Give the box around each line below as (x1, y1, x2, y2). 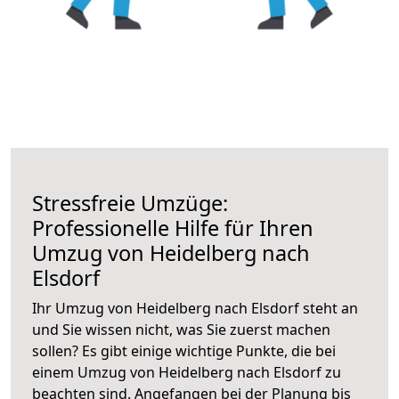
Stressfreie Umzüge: (32, 188, 228, 217)
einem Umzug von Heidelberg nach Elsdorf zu (32, 362, 341, 382)
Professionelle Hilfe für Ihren (32, 213, 313, 242)
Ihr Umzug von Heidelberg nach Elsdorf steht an (32, 297, 358, 318)
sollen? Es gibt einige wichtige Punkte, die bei (32, 340, 336, 361)
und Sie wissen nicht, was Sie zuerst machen (32, 319, 330, 339)
